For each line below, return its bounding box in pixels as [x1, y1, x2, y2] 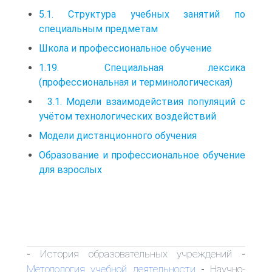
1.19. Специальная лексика [39, 61, 245, 73]
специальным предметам [39, 22, 158, 35]
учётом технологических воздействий [39, 110, 219, 122]
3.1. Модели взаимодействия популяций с [39, 95, 245, 107]
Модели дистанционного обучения [39, 129, 197, 141]
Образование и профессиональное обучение [39, 149, 245, 161]
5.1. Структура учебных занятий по [39, 8, 245, 20]
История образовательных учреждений [39, 247, 233, 260]
